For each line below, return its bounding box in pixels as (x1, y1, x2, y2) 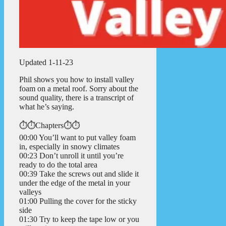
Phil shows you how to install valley (19, 75, 134, 84)
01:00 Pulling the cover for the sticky (19, 196, 137, 205)
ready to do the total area (19, 160, 97, 169)
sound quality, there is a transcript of (19, 93, 134, 102)
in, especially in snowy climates (19, 142, 120, 151)
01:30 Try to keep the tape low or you (19, 214, 139, 223)
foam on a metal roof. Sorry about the (19, 84, 138, 93)
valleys (19, 187, 41, 196)
